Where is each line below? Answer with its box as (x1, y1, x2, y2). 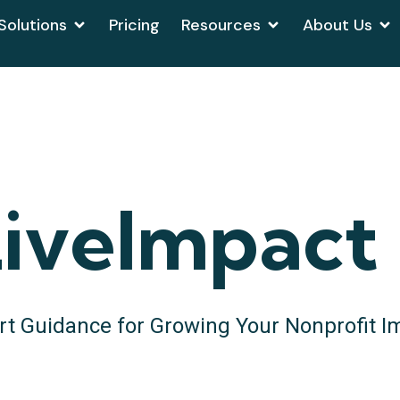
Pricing (109, 13, 161, 36)
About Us (303, 13, 373, 36)
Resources (181, 13, 262, 36)
